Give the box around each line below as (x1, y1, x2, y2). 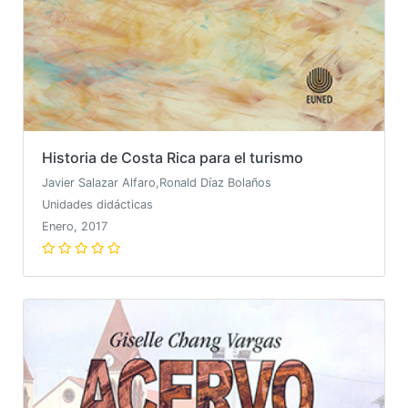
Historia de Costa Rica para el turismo (42, 148, 303, 167)
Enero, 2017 (42, 219, 107, 233)
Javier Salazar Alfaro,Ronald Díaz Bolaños (42, 175, 271, 189)
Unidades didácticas (42, 197, 153, 211)
